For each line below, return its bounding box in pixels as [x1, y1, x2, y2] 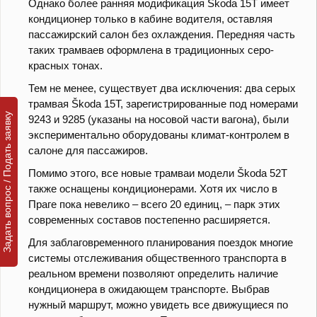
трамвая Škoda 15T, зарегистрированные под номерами [28, 98, 298, 110]
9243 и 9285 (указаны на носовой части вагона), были [28, 113, 289, 126]
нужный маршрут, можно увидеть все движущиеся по [28, 299, 288, 311]
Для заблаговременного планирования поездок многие [28, 236, 293, 249]
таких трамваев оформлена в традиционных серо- [28, 44, 274, 57]
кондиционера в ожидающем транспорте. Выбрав [28, 283, 270, 296]
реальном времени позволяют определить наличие [28, 267, 278, 280]
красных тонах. [28, 59, 103, 72]
